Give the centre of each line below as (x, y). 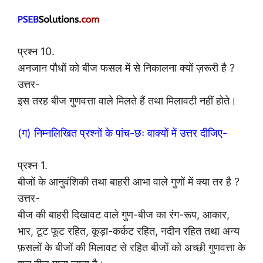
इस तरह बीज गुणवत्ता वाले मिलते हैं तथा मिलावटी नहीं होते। (127, 101)
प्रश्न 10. (36, 52)
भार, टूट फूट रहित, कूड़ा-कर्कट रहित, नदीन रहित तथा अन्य (129, 231)
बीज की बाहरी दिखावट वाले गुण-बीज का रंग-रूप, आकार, (124, 215)
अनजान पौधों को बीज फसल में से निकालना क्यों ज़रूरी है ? (126, 68)
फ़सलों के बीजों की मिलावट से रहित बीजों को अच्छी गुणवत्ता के (131, 248)
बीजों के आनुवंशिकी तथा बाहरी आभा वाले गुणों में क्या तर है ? (129, 182)
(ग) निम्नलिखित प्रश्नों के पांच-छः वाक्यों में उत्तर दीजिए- (122, 133)
